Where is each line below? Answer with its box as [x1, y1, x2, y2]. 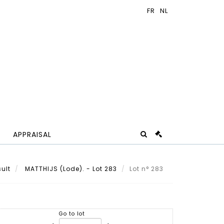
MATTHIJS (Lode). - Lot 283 [23, 164, 117, 173]
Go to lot [59, 210, 85, 218]
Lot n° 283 [129, 164, 165, 173]
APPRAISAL [13, 129, 51, 140]
